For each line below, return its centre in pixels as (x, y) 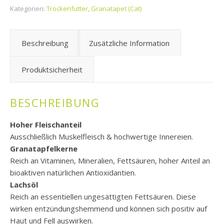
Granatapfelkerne (44, 148)
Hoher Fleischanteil (46, 124)
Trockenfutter (67, 8)
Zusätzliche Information (129, 43)
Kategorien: (28, 8)
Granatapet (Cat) (116, 8)
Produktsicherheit (52, 69)
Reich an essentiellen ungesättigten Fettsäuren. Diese (103, 196)
